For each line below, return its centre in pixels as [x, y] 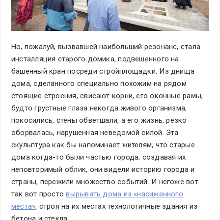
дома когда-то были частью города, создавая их [99, 157]
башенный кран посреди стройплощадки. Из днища [103, 71]
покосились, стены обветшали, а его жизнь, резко [99, 121]
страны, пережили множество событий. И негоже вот [105, 182]
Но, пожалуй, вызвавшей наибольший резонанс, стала [106, 47]
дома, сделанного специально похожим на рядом [99, 84]
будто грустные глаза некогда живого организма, [99, 108]
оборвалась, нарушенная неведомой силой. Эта [95, 133]
